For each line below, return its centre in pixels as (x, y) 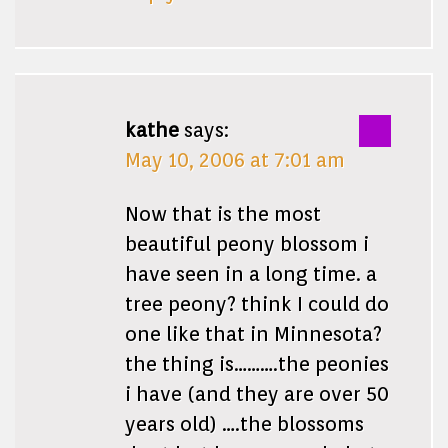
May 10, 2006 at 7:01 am (235, 160)
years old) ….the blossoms (244, 424)
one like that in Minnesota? (253, 334)
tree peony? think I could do (257, 304)
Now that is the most (223, 214)
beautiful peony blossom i (247, 244)
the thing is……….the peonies (257, 364)
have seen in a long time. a (251, 274)
